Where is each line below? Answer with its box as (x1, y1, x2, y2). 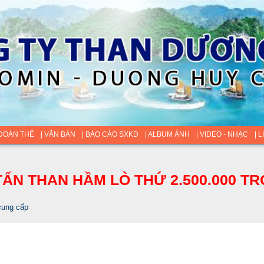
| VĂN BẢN (40, 130, 75, 138)
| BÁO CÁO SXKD (81, 130, 138, 138)
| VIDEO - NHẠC (196, 130, 248, 138)
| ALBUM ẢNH (144, 130, 190, 138)
